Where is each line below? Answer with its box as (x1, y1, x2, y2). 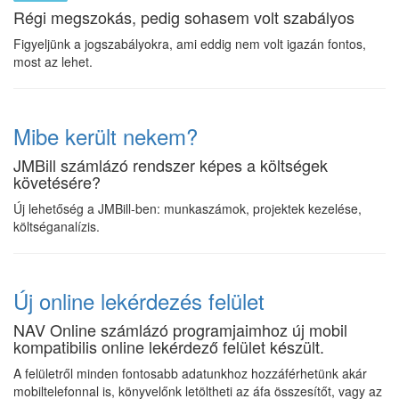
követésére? (13, 170, 101, 193)
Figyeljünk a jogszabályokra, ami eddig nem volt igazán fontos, (13, 35, 366, 53)
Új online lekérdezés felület (13, 285, 265, 316)
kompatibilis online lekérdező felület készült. (13, 335, 324, 358)
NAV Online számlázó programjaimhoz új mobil (13, 318, 347, 341)
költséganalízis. (13, 217, 100, 235)
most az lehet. (13, 53, 93, 70)
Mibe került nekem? (13, 120, 198, 151)
